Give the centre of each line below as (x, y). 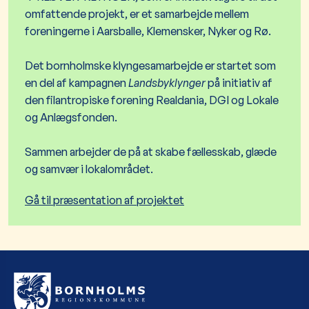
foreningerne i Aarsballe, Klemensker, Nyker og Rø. (148, 31)
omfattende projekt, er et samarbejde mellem (137, 13)
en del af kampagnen (77, 82)
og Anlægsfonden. (71, 117)
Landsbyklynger (168, 82)
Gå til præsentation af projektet (104, 200)
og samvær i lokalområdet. (89, 169)
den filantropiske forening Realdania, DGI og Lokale (152, 100)
